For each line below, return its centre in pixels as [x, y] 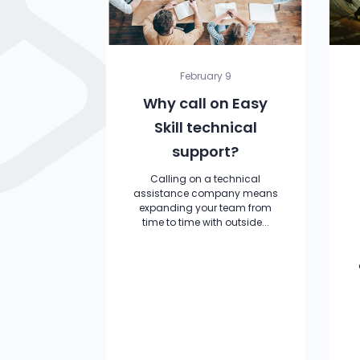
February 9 [205, 76]
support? [206, 151]
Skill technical [205, 127]
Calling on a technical [206, 179]
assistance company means [205, 193]
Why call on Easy [206, 103]
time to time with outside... [205, 222]
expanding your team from [206, 208]
